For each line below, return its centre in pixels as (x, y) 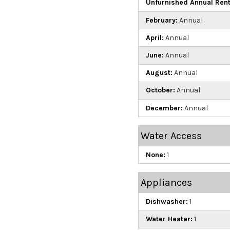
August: (159, 73)
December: (164, 108)
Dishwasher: (167, 201)
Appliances (166, 183)
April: (155, 37)
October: (160, 90)
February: (161, 20)
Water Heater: (169, 219)
